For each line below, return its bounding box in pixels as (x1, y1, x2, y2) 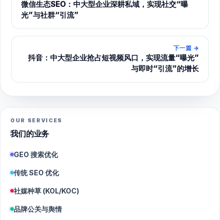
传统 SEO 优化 (14, 168, 59, 177)
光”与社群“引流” (21, 10, 79, 20)
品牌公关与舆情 (14, 205, 62, 214)
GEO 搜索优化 (14, 150, 58, 159)
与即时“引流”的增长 (131, 63, 199, 73)
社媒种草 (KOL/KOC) (14, 187, 79, 195)
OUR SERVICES (10, 117, 63, 124)
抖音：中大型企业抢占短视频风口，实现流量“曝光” (28, 53, 199, 62)
